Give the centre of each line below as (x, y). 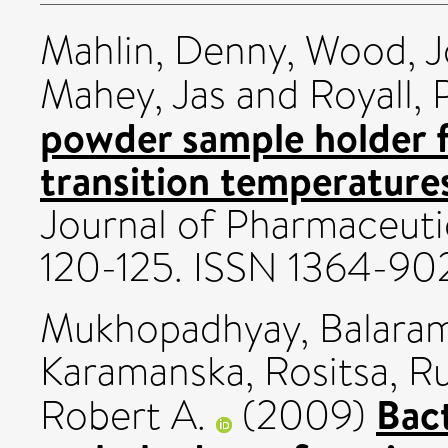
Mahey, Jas (133, 95)
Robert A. (123, 416)
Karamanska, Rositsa (214, 372)
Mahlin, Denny (163, 51)
